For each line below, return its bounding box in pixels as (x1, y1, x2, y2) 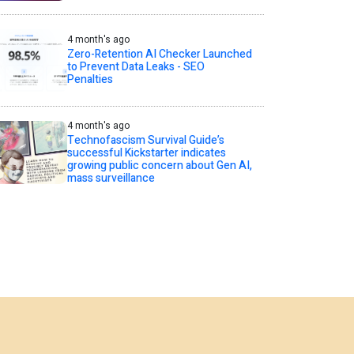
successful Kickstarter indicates (66, 144, 226, 161)
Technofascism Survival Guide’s (66, 131, 224, 149)
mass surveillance (66, 169, 155, 186)
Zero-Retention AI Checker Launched (66, 46, 252, 62)
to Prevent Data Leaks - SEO (66, 58, 205, 75)
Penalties (66, 71, 113, 88)
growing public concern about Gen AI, (66, 156, 252, 174)
